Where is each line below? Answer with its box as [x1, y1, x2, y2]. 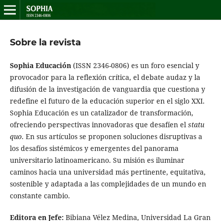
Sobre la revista [9, 37, 81, 48]
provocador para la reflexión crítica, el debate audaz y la [9, 73, 200, 82]
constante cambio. [9, 191, 70, 200]
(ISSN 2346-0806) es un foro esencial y [71, 61, 199, 70]
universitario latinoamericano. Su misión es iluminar [9, 155, 184, 165]
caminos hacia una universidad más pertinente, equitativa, [9, 167, 206, 177]
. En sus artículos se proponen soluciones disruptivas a [21, 132, 202, 141]
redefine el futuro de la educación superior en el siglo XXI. [9, 96, 205, 106]
